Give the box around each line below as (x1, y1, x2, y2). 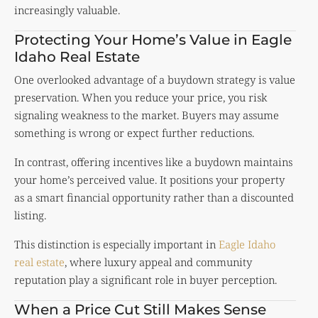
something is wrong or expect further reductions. (14, 125, 254, 140)
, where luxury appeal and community (65, 254, 252, 269)
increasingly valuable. (14, 2, 120, 17)
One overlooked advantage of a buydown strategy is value (14, 72, 295, 87)
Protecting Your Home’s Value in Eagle (14, 31, 292, 48)
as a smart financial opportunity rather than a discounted (14, 190, 294, 204)
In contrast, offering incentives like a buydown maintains (14, 154, 292, 169)
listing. (14, 207, 46, 222)
